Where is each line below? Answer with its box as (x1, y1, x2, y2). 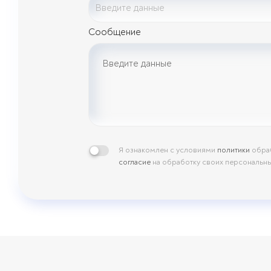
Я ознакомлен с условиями (119, 145, 217, 155)
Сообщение (88, 25, 141, 38)
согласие (119, 157, 151, 167)
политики (217, 145, 250, 155)
